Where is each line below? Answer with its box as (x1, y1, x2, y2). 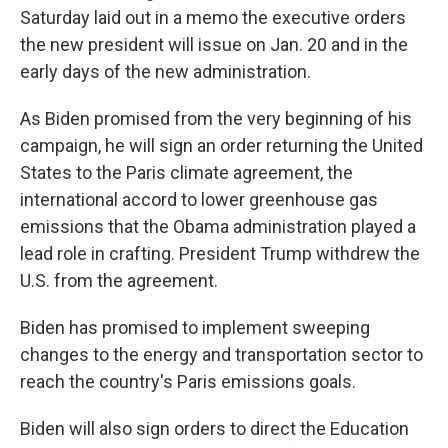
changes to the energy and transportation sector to (20, 344, 423, 366)
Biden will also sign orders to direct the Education (20, 418, 409, 440)
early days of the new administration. (20, 61, 311, 83)
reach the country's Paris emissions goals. (20, 371, 356, 393)
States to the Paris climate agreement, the (20, 162, 353, 184)
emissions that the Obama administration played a (20, 216, 416, 238)
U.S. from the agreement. (20, 270, 218, 292)
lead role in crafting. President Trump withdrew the (20, 243, 420, 265)
